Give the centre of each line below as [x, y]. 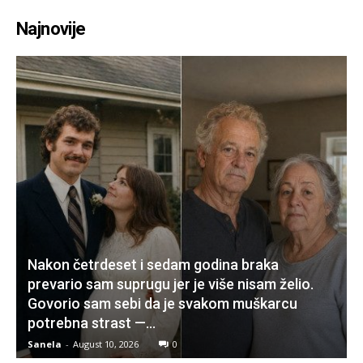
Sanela [45, 344]
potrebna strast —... [92, 322]
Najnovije [51, 29]
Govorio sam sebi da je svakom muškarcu [162, 303]
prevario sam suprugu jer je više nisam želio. [171, 284]
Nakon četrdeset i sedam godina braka [153, 264]
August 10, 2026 [106, 344]
